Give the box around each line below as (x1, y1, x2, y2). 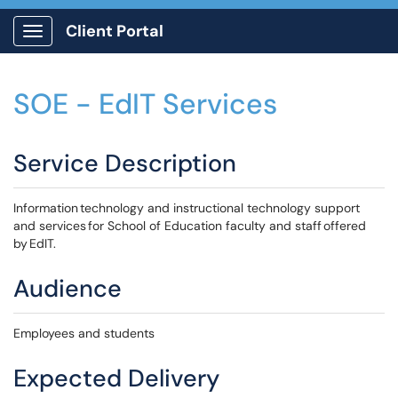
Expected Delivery (13, 362, 219, 394)
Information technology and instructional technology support (13, 200, 360, 216)
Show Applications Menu (32, 37, 173, 53)
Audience (13, 273, 122, 304)
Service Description (13, 147, 236, 179)
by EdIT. (13, 235, 58, 251)
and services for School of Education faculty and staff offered (13, 218, 366, 234)
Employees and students (13, 325, 155, 341)
